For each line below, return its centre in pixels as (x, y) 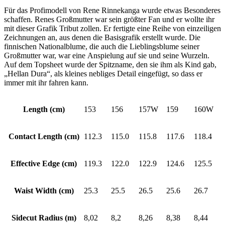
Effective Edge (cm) (44, 164)
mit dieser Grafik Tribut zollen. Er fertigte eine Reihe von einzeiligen (113, 29)
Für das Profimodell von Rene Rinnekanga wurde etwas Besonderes (112, 11)
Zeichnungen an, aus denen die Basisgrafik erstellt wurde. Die (102, 38)
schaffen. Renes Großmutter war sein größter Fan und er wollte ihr (109, 20)
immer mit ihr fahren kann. (46, 83)
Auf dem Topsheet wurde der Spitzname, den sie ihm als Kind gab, (110, 65)
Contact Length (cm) (44, 137)
